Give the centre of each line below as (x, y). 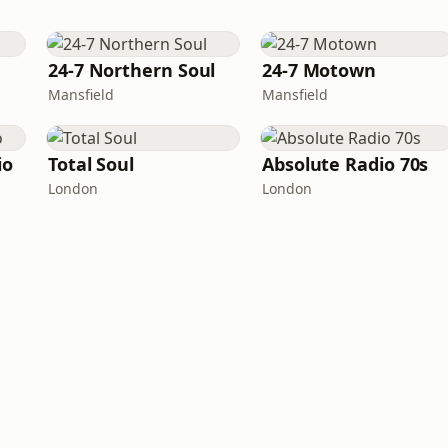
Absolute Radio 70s (345, 164)
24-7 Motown (319, 70)
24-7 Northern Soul (132, 70)
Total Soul (91, 164)
